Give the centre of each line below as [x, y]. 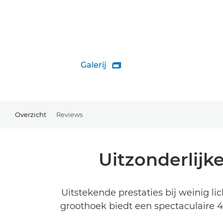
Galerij [94, 65]
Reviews [69, 114]
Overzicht [31, 114]
